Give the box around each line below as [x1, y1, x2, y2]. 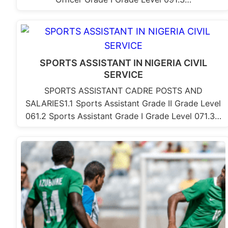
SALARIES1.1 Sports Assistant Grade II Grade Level [25, 98, 221, 109]
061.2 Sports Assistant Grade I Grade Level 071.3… [25, 111, 221, 122]
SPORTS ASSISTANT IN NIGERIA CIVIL [39, 58, 207, 69]
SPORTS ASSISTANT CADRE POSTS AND [44, 85, 203, 96]
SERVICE [103, 69, 143, 80]
